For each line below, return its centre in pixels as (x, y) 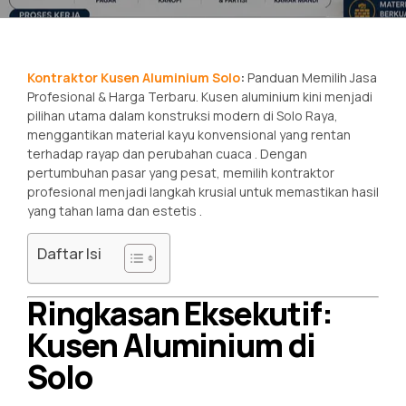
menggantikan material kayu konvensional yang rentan (189, 134)
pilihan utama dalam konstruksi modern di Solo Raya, (183, 115)
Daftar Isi (69, 253)
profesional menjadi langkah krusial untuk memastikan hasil (203, 191)
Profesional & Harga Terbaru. (114, 96)
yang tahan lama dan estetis (113, 210)
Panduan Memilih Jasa (311, 77)
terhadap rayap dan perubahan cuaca (141, 153)
